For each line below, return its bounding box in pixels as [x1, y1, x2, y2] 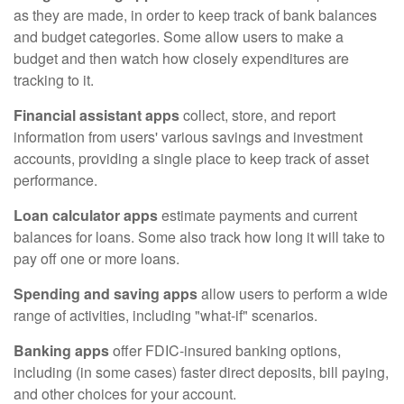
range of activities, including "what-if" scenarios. [14, 305, 317, 326]
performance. [14, 170, 97, 190]
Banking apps [14, 340, 109, 361]
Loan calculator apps [14, 205, 158, 225]
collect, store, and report [179, 105, 335, 125]
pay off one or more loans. [14, 248, 179, 269]
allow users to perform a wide [197, 283, 388, 304]
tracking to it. [14, 69, 94, 90]
